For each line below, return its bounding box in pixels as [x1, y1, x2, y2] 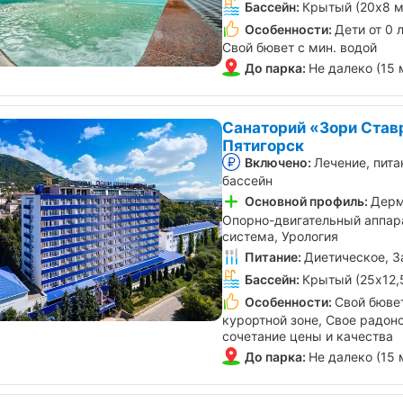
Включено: [245, 155, 311, 171]
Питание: [245, 248, 301, 264]
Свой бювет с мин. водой [222, 40, 377, 56]
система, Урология [222, 228, 338, 244]
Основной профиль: [245, 193, 368, 210]
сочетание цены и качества [222, 328, 393, 345]
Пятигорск [222, 137, 304, 156]
